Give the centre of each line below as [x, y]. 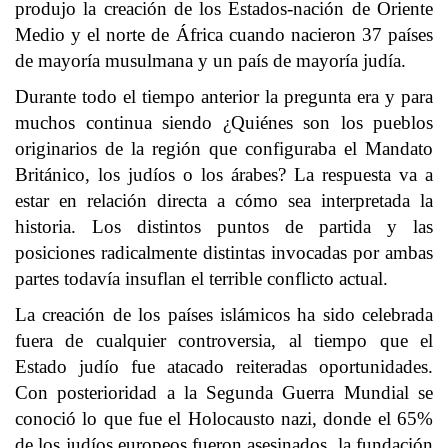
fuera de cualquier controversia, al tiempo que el [224, 340]
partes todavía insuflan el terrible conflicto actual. [201, 278]
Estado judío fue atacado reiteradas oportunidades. [224, 366]
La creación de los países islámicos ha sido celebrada [224, 314]
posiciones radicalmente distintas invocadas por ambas [224, 252]
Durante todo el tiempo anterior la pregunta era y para [224, 96]
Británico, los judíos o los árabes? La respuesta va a [224, 174]
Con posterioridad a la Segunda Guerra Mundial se [224, 392]
